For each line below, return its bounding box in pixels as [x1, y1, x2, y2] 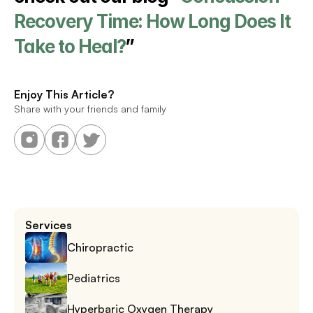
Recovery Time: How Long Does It [14, 10, 291, 32]
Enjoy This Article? [14, 87, 114, 101]
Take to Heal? [14, 36, 126, 57]
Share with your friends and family [14, 103, 166, 115]
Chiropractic [67, 240, 133, 254]
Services [25, 218, 72, 232]
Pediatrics [67, 270, 120, 285]
